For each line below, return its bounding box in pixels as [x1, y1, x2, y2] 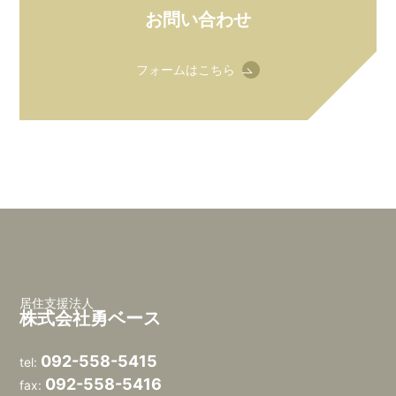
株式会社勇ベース [19, 308, 162, 329]
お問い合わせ [145, 9, 251, 30]
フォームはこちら [136, 62, 235, 77]
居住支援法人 [19, 295, 95, 310]
